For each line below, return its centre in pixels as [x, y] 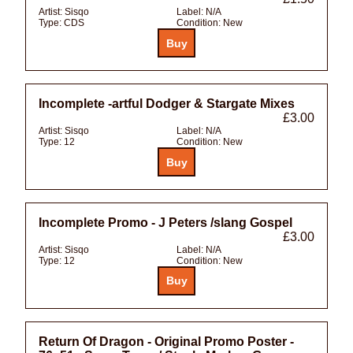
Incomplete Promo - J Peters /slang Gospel [165, 222]
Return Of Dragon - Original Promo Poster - [166, 341]
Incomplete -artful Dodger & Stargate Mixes [167, 104]
